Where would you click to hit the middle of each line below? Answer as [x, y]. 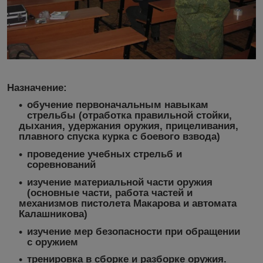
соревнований [61, 165]
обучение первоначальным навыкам [118, 105]
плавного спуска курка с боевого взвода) [119, 137]
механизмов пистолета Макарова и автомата [128, 203]
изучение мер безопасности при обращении [134, 231]
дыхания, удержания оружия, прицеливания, [129, 126]
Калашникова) [53, 214]
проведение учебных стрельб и [104, 154]
